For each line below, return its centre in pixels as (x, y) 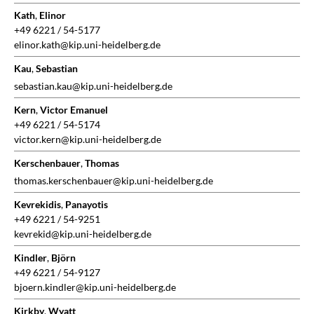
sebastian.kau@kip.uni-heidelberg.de (93, 86)
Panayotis (87, 205)
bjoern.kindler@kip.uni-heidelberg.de (95, 287)
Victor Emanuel (74, 110)
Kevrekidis (37, 205)
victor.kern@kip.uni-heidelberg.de (88, 139)
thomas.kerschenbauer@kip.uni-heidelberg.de (114, 181)
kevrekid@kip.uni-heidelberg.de (83, 234)
